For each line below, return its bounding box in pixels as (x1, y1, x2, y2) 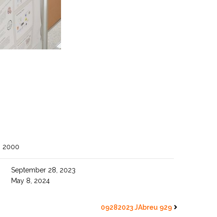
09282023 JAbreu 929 (101, 203, 172, 211)
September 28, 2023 (11, 166, 76, 174)
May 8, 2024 (11, 177, 50, 185)
